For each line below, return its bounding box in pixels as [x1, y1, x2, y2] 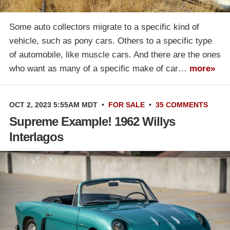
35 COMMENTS [156, 101, 208, 109]
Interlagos [9, 130, 63, 144]
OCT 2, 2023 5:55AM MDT [9, 101, 98, 109]
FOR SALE [108, 101, 145, 109]
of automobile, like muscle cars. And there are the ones [9, 50, 221, 60]
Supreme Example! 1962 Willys [9, 114, 175, 129]
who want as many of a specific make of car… [9, 64, 189, 74]
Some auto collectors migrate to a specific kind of [9, 22, 199, 32]
